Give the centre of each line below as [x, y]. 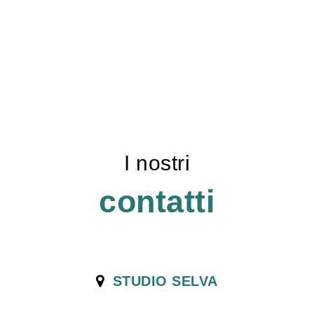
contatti [157, 202]
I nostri [157, 163]
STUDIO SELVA [165, 281]
